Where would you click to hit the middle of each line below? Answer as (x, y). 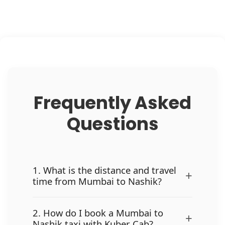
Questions (113, 124)
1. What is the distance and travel (104, 170)
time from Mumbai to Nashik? (97, 181)
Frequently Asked (113, 102)
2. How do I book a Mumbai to (98, 212)
